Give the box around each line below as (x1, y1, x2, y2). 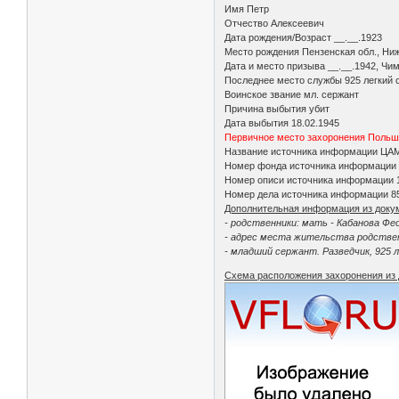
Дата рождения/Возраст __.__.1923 (224, 31, 386, 43)
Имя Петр (224, 3, 273, 14)
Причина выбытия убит (224, 102, 333, 114)
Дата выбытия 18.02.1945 (224, 117, 343, 128)
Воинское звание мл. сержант (224, 88, 362, 100)
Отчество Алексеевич (224, 17, 328, 28)
